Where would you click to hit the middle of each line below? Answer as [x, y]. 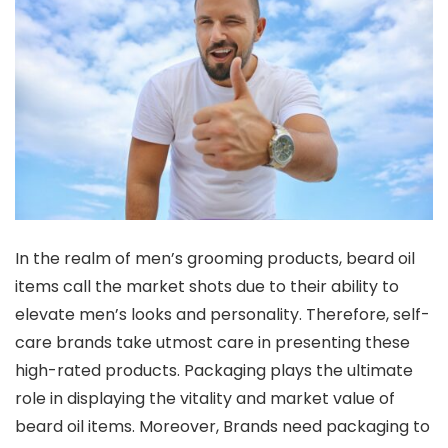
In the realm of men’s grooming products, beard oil [215, 258]
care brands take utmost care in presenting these [212, 342]
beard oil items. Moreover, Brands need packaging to [222, 426]
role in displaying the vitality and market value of [205, 398]
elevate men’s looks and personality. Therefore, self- [222, 314]
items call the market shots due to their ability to [207, 286]
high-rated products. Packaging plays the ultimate [214, 370]
